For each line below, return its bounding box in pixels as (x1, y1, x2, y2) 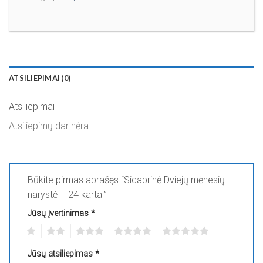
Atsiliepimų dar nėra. (9, 120, 91, 131)
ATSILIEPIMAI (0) (9, 73, 71, 83)
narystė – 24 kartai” (28, 189, 109, 201)
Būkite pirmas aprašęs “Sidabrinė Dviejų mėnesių (28, 174, 225, 186)
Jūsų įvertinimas (28, 208, 91, 219)
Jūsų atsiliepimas (28, 249, 95, 259)
